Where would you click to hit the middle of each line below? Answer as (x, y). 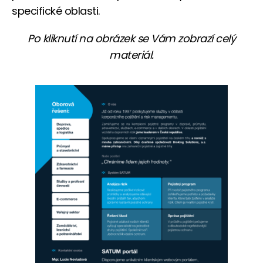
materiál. (131, 55)
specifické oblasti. (56, 11)
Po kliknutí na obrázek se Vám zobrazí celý (131, 38)
